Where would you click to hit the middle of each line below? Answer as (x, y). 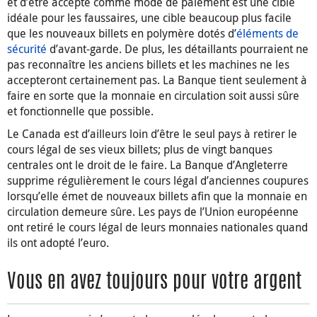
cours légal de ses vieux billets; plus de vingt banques (140, 150)
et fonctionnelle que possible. (80, 111)
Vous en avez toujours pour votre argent (154, 283)
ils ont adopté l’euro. (58, 243)
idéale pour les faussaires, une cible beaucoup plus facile (149, 18)
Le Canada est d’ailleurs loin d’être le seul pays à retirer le (152, 134)
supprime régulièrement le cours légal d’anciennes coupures (158, 181)
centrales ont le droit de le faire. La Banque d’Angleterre (148, 165)
